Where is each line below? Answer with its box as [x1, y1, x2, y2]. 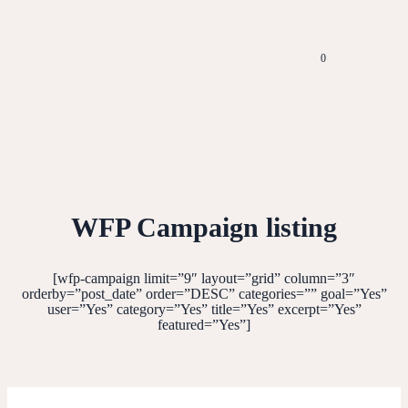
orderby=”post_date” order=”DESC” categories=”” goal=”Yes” [21, 285, 387, 301]
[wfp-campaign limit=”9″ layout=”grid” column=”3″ [53, 270, 355, 286]
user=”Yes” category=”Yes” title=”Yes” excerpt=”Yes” [46, 301, 362, 317]
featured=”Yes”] [158, 316, 250, 332]
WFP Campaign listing [71, 211, 337, 242]
